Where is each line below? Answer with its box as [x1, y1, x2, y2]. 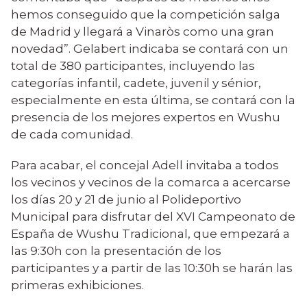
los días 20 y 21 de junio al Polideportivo [11, 192, 241, 207]
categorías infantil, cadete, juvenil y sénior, [11, 75, 261, 90]
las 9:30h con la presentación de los [11, 243, 221, 258]
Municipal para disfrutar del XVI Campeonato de [11, 209, 295, 224]
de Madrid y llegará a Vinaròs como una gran [11, 23, 274, 38]
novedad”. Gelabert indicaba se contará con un [11, 40, 288, 56]
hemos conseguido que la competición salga [11, 6, 280, 21]
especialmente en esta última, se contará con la [11, 92, 295, 107]
